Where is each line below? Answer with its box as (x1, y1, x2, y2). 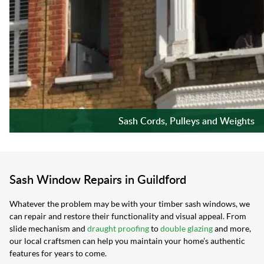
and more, (213, 223, 251, 234)
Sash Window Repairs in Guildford (9, 171, 186, 188)
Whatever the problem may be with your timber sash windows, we (9, 199, 250, 209)
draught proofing (87, 223, 149, 234)
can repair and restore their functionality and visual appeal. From (9, 211, 246, 222)
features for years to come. (9, 248, 107, 259)
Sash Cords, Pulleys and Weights (118, 114, 255, 128)
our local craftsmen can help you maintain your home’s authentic (9, 236, 245, 246)
